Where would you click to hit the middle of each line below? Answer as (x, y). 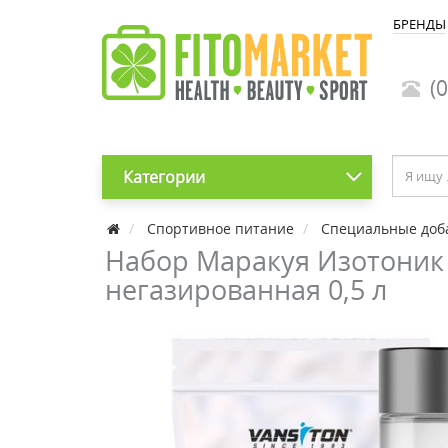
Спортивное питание (220, 228)
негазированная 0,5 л (246, 289)
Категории (163, 177)
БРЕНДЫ (419, 24)
